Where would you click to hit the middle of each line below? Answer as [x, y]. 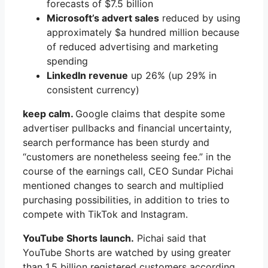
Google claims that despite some [150, 113]
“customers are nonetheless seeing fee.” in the [127, 156]
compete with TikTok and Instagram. [105, 214]
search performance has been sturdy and [116, 142]
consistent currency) [93, 89]
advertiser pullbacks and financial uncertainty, [127, 128]
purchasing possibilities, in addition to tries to [126, 200]
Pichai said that [170, 238]
